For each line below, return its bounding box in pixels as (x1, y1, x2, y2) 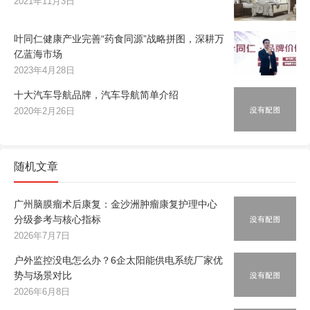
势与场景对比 (14, 270, 72, 282)
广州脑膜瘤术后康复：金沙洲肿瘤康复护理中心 (14, 199, 217, 210)
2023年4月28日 (14, 65, 75, 76)
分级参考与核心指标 (14, 214, 101, 226)
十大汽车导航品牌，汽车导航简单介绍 (14, 89, 179, 101)
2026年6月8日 (14, 286, 70, 298)
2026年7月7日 (14, 230, 70, 241)
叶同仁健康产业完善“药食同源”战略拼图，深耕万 (14, 33, 224, 45)
